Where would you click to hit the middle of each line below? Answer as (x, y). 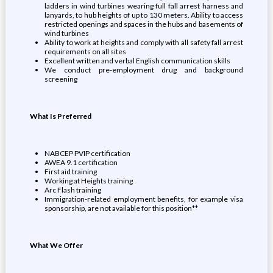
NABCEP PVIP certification (87, 153)
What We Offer (56, 245)
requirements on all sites (85, 51)
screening (61, 79)
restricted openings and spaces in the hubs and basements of (144, 24)
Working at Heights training (88, 181)
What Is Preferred (60, 116)
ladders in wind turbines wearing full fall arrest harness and (144, 6)
